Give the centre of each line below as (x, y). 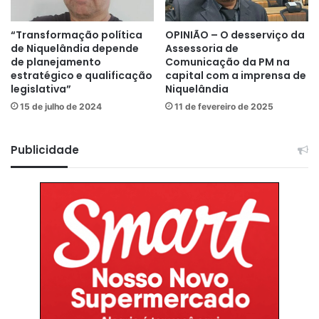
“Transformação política (77, 35)
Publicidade (45, 150)
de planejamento (56, 62)
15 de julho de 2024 (61, 106)
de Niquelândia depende (75, 48)
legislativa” (41, 89)
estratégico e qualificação (82, 75)
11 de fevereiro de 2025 (224, 106)
